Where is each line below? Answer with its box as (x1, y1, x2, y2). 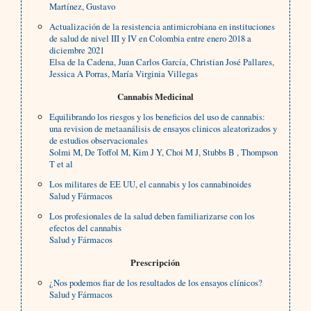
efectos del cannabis (49, 221, 122, 235)
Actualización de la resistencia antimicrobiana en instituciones (49, 20, 276, 33)
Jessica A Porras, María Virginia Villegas (49, 67, 199, 81)
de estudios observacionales (49, 134, 149, 147)
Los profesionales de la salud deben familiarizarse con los (49, 210, 255, 223)
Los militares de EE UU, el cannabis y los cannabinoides (49, 178, 252, 191)
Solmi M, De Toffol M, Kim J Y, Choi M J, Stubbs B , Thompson (49, 146, 278, 159)
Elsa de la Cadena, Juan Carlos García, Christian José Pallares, (49, 56, 275, 69)
